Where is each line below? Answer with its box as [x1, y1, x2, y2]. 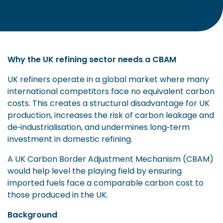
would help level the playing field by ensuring [7, 165, 182, 177]
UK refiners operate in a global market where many [7, 73, 209, 85]
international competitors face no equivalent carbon [7, 85, 215, 97]
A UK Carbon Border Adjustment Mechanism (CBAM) [7, 153, 214, 165]
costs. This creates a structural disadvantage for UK [7, 97, 210, 109]
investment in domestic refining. [7, 133, 132, 145]
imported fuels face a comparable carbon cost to [7, 177, 204, 189]
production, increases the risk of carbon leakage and [7, 109, 214, 121]
